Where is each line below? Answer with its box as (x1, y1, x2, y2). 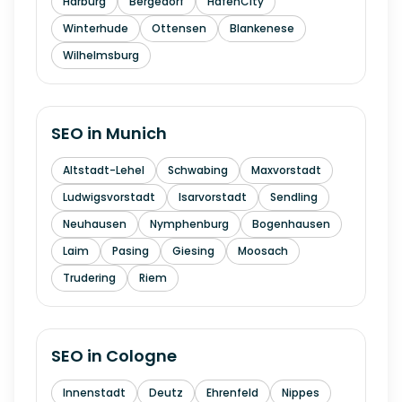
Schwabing (168, 162, 228, 178)
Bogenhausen (252, 216, 330, 232)
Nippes (282, 385, 319, 400)
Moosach (238, 243, 288, 258)
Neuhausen (63, 216, 127, 232)
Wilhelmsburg (63, 48, 139, 63)
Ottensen (152, 21, 206, 36)
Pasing (112, 243, 149, 258)
